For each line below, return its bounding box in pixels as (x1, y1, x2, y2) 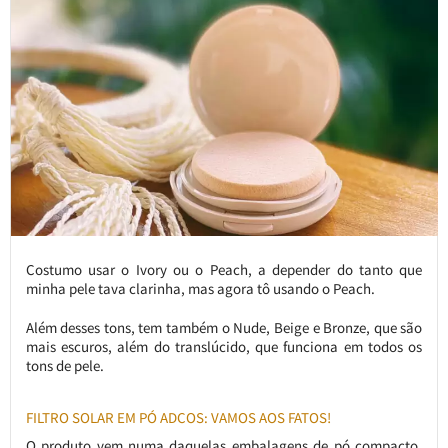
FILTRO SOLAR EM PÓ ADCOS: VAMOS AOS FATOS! (25, 408, 331, 428)
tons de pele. (25, 356, 104, 376)
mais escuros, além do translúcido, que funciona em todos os (25, 337, 423, 357)
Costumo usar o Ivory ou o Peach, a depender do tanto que (25, 260, 423, 280)
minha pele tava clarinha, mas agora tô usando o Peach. (25, 279, 375, 299)
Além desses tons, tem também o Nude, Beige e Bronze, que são (25, 318, 423, 338)
